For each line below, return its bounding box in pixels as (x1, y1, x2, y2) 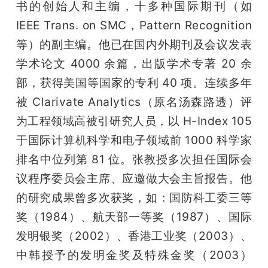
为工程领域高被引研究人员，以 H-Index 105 (16, 114, 252, 129)
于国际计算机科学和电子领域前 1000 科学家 (16, 133, 252, 148)
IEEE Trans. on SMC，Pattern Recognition (16, 18, 252, 33)
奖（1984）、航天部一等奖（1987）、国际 (16, 209, 252, 224)
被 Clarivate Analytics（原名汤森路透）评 (16, 95, 252, 109)
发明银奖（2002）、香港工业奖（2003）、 (16, 229, 252, 243)
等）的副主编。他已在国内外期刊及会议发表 (16, 37, 252, 52)
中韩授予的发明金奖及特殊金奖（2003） (16, 248, 252, 263)
